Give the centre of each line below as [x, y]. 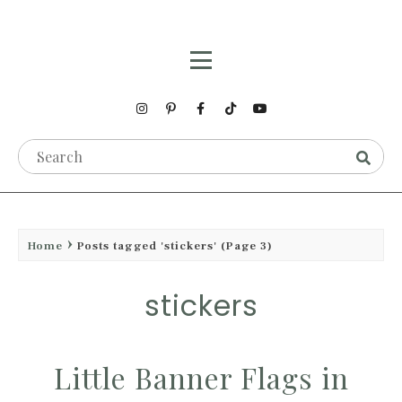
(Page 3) [245, 246]
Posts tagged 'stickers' [147, 246]
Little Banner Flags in [201, 377]
